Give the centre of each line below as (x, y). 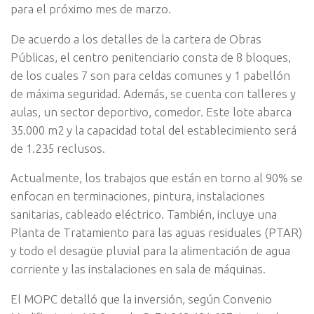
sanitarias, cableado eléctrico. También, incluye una (144, 214)
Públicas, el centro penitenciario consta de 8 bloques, (151, 57)
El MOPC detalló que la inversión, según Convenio (141, 299)
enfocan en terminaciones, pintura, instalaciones (138, 196)
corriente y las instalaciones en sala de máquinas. (138, 269)
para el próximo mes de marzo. (91, 8)
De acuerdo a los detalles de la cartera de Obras (136, 39)
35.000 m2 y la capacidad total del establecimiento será (153, 130)
